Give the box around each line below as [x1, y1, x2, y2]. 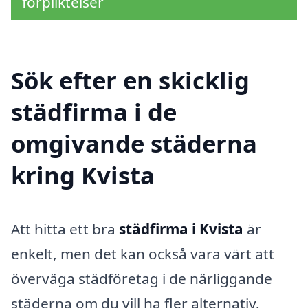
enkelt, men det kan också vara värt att [11, 243, 274, 263]
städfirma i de [11, 95, 177, 128]
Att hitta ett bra [11, 219, 119, 239]
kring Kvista [11, 158, 155, 191]
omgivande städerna [11, 126, 257, 159]
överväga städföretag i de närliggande [11, 268, 272, 288]
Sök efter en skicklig [11, 63, 250, 96]
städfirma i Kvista [119, 219, 243, 239]
